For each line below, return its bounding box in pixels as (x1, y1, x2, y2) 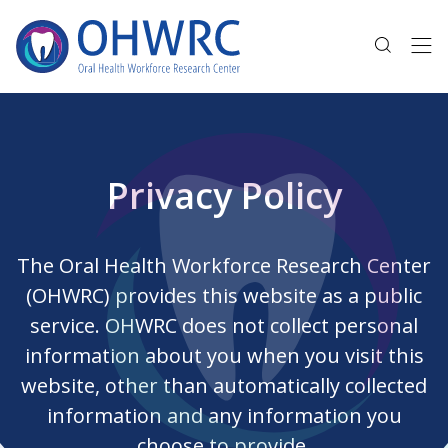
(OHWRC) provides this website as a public (26, 282, 422, 309)
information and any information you (46, 402, 402, 429)
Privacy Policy (106, 171, 342, 220)
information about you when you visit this (24, 342, 424, 369)
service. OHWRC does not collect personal (30, 312, 418, 339)
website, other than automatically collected (21, 372, 427, 399)
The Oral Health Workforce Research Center (17, 252, 431, 279)
